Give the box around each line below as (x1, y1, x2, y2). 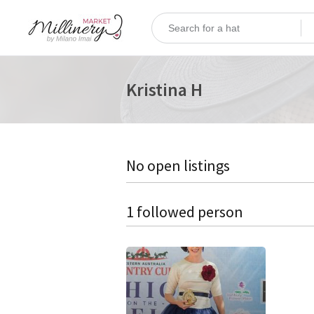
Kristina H (126, 78, 203, 101)
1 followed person (126, 201, 243, 221)
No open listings (126, 156, 230, 175)
